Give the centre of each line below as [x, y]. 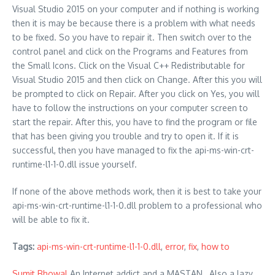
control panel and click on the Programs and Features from [130, 51]
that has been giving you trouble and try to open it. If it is [126, 136]
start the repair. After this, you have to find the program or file [135, 122]
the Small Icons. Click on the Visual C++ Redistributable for [129, 65]
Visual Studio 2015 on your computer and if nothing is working [136, 9]
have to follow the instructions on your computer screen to [130, 107]
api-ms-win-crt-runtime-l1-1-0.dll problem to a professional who [137, 205]
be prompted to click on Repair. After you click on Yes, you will [136, 93]
